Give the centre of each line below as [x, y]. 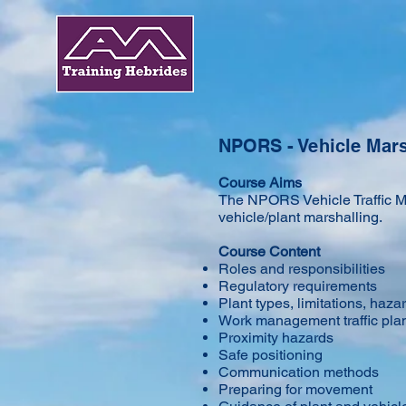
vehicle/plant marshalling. [300, 217]
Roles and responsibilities [302, 269]
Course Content [269, 251]
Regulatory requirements [298, 286]
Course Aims [260, 183]
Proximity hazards [276, 338]
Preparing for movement [295, 389]
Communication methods [299, 372]
